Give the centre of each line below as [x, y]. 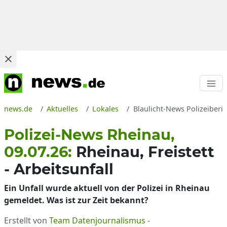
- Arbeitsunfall [59, 169]
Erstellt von [27, 220]
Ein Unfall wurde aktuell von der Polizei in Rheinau [107, 188]
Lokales [106, 109]
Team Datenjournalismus [97, 220]
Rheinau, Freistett [145, 152]
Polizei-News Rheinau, [89, 135]
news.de [18, 109]
